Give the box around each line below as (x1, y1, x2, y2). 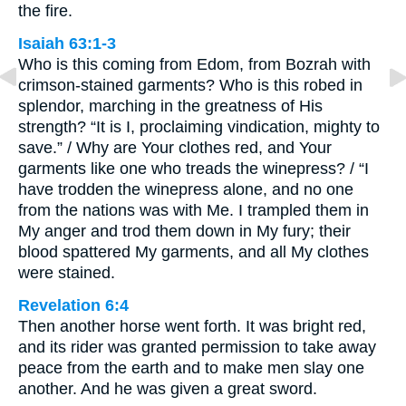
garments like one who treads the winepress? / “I (18, 159, 369, 178)
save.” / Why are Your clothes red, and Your (18, 139, 332, 157)
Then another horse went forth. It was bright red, (18, 317, 366, 335)
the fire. (18, 2, 72, 20)
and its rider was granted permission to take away (18, 338, 376, 356)
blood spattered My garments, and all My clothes (18, 243, 369, 261)
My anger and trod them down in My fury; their (18, 222, 351, 240)
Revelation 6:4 (18, 296, 129, 314)
